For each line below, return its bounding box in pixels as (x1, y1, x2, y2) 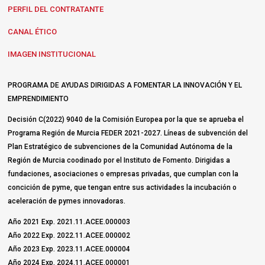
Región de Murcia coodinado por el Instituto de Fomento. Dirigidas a (8, 156, 231, 165)
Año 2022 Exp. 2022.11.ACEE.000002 (8, 231, 131, 240)
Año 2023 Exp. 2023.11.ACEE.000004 (8, 245, 131, 254)
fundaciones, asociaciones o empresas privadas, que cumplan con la (8, 170, 239, 179)
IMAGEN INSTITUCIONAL (8, 50, 96, 59)
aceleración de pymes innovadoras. (8, 197, 126, 206)
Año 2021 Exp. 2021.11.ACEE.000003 (8, 218, 131, 227)
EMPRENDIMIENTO (8, 95, 69, 104)
